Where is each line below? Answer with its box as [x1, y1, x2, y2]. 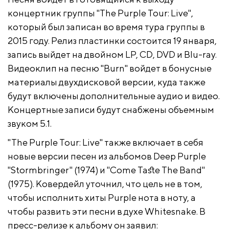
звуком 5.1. [8, 118, 52, 129]
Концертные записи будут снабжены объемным [8, 104, 214, 116]
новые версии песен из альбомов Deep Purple [8, 151, 206, 162]
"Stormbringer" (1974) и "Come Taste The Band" [8, 165, 205, 176]
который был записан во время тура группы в [8, 21, 205, 33]
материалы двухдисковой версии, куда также [8, 77, 205, 88]
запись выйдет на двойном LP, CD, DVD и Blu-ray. [8, 49, 217, 60]
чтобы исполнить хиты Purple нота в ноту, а [8, 192, 196, 203]
